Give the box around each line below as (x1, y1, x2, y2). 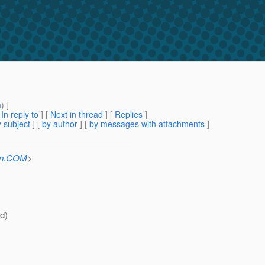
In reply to (1, 108, 38, 121)
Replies (115, 108, 143, 121)
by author (42, 118, 77, 130)
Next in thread (50, 108, 103, 121)
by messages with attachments (89, 118, 205, 130)
